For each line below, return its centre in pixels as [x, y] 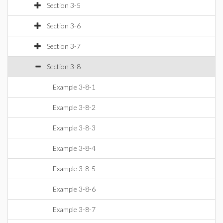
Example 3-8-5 [74, 168]
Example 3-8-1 [74, 87]
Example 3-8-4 [74, 148]
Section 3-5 [64, 5]
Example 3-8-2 [74, 107]
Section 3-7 [64, 46]
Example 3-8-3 [74, 128]
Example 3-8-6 [74, 189]
